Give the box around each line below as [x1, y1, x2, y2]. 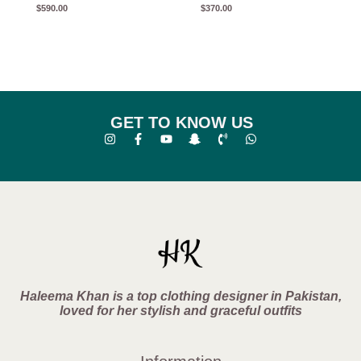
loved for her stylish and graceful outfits [59, 303, 302, 317]
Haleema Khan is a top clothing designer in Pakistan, [19, 288, 342, 303]
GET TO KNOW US [110, 113, 253, 131]
